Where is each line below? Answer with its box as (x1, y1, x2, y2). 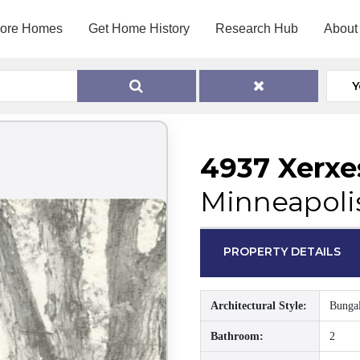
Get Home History (88, 22, 190, 35)
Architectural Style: (211, 300, 307, 312)
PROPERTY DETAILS (223, 244, 342, 259)
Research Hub (215, 22, 298, 35)
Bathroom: (211, 330, 264, 342)
